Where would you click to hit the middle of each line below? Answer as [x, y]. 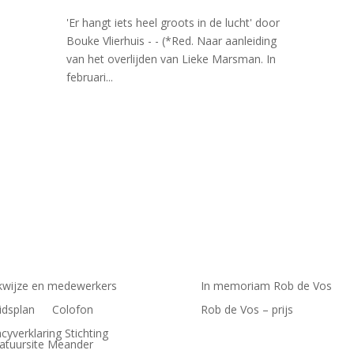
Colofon [72, 309]
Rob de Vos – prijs [247, 309]
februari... [89, 77]
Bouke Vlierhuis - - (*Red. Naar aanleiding [171, 40]
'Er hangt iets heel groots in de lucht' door [173, 22]
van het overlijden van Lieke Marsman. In [171, 58]
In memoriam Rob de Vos [266, 285]
